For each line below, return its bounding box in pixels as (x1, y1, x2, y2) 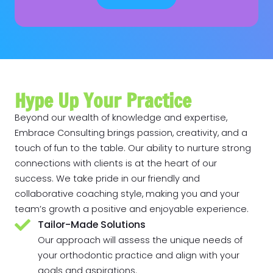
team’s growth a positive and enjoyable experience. (15, 202, 249, 215)
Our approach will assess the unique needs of (38, 233, 243, 246)
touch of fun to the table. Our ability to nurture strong (15, 141, 252, 154)
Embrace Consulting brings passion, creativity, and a (15, 126, 248, 139)
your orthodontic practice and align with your (38, 249, 240, 261)
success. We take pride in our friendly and (15, 172, 200, 185)
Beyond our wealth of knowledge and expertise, (15, 111, 228, 124)
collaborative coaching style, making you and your (15, 187, 240, 200)
